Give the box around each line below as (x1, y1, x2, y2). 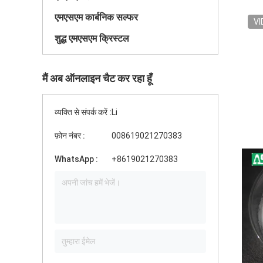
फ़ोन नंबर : (55, 131, 85, 140)
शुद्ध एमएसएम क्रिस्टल (55, 33, 129, 44)
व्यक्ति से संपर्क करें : (55, 107, 112, 117)
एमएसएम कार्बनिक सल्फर (55, 12, 138, 23)
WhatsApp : (55, 154, 98, 164)
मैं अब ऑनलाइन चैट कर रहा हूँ (42, 72, 152, 85)
